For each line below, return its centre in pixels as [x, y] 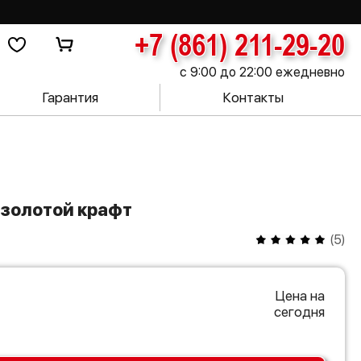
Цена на [300, 296]
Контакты [253, 98]
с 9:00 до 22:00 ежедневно [262, 72]
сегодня [299, 312]
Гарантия [70, 98]
